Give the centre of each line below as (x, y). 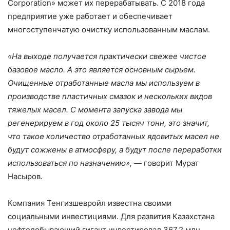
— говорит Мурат (165, 163)
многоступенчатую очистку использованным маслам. (109, 30)
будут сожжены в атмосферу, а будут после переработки (115, 150)
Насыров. (25, 177)
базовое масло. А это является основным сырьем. (102, 70)
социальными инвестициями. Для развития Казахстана (111, 217)
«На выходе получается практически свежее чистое (107, 56)
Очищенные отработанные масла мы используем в (104, 83)
